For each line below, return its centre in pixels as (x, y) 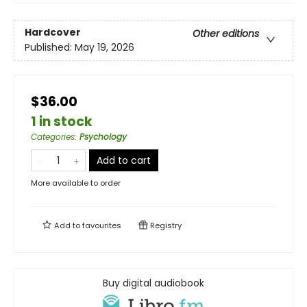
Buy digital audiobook (153, 283)
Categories (53, 136)
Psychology (103, 136)
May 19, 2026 (105, 48)
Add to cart (124, 160)
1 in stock (62, 121)
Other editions (226, 34)
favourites (102, 225)
